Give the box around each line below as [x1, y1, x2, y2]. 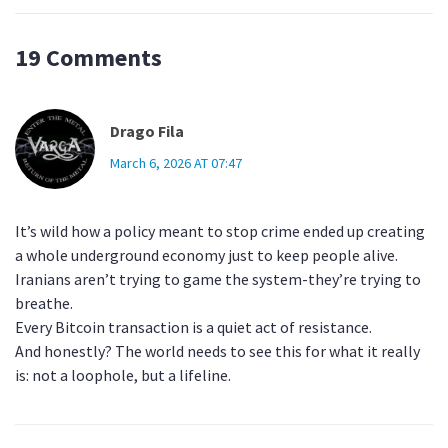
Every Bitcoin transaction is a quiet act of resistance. [15, 317, 372, 338]
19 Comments [15, 42, 162, 74]
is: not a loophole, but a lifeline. [15, 365, 231, 386]
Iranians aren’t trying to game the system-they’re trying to [15, 269, 421, 290]
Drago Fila [110, 121, 184, 142]
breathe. [15, 293, 73, 314]
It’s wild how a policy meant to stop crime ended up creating [15, 221, 425, 242]
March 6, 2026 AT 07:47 [110, 154, 242, 173]
